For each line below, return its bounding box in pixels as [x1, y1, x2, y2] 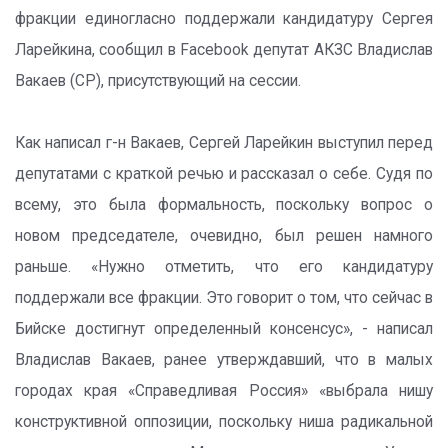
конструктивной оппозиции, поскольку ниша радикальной [15, 413, 433, 431]
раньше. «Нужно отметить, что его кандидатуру [15, 258, 433, 276]
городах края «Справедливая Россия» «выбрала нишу [15, 382, 433, 400]
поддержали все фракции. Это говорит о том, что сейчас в [15, 289, 433, 307]
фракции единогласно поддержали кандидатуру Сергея [15, 10, 433, 28]
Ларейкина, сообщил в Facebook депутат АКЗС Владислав [15, 41, 433, 59]
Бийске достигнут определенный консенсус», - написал [15, 320, 433, 338]
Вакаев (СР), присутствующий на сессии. [15, 72, 301, 90]
